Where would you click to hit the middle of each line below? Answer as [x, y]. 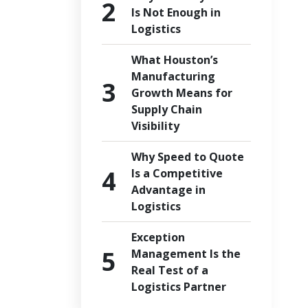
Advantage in [168, 190]
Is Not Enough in [176, 12]
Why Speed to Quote [187, 157]
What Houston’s [174, 60]
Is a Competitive [177, 173]
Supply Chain [166, 109]
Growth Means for [181, 93]
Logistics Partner [178, 287]
